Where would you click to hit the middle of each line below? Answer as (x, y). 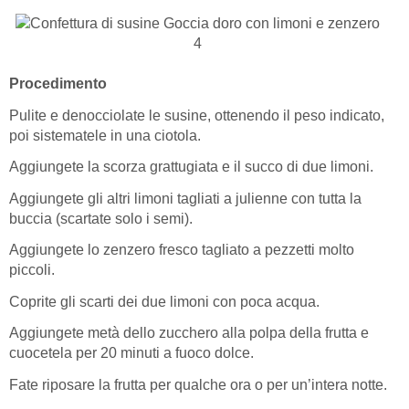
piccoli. (32, 270)
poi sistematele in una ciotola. (105, 135)
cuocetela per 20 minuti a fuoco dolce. (131, 353)
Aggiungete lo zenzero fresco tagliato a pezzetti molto (182, 250)
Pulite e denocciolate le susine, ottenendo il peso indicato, (197, 115)
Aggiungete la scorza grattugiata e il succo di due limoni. (191, 167)
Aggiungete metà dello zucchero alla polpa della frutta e (189, 333)
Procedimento (58, 84)
